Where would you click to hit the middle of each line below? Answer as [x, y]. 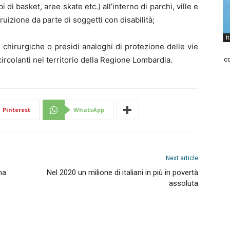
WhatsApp [89, 110]
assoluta [184, 183]
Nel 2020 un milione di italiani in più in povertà [122, 172]
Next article [182, 158]
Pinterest [16, 110]
